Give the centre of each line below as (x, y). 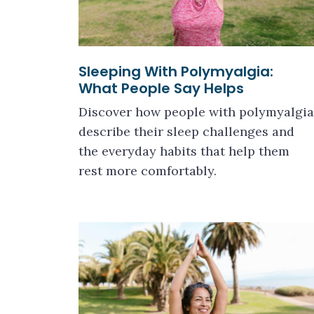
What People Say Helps (161, 88)
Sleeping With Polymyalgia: (176, 71)
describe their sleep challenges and (186, 131)
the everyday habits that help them (184, 151)
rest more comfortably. (148, 171)
